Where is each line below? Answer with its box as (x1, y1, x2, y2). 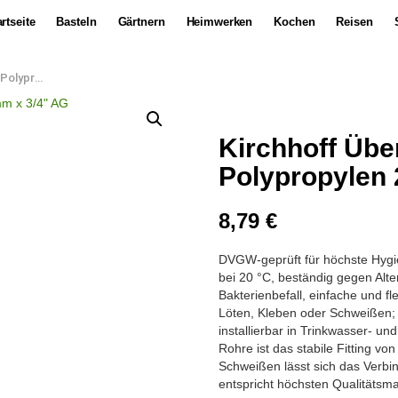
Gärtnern (117, 15, 165, 28)
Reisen (336, 15, 373, 28)
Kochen (274, 15, 315, 28)
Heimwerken (186, 15, 253, 28)
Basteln (56, 15, 97, 28)
